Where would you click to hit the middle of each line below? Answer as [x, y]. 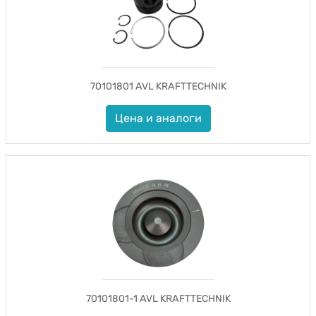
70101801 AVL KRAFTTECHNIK [158, 86]
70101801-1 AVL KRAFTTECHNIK [158, 299]
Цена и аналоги [158, 118]
